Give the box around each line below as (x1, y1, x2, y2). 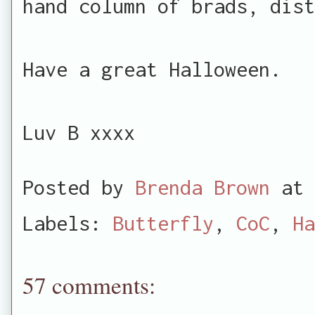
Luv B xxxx (22, 120, 135, 144)
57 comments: (22, 269, 155, 300)
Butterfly (112, 210, 214, 235)
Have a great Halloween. (22, 56, 281, 81)
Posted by (22, 174, 135, 199)
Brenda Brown (135, 174, 270, 199)
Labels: (22, 210, 112, 235)
